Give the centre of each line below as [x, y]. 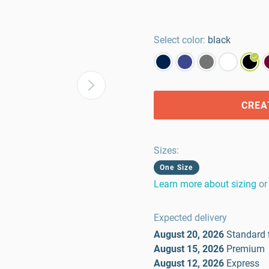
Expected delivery [190, 218]
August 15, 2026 [189, 249]
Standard [246, 234]
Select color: [180, 40]
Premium [246, 249]
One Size [177, 168]
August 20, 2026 [189, 234]
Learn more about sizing [205, 184]
